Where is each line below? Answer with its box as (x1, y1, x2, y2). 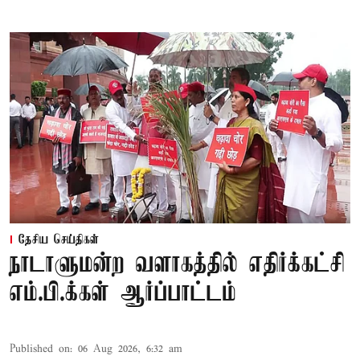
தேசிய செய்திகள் (18, 233, 99, 248)
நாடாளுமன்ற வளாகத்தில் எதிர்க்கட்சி (10, 251, 345, 280)
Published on (10, 342, 70, 357)
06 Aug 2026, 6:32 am (78, 342, 182, 357)
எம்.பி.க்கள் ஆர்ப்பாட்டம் (10, 280, 236, 309)
